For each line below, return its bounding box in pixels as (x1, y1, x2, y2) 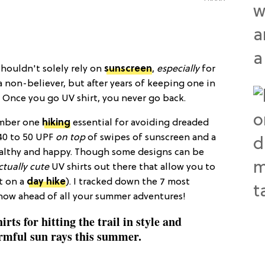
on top (56, 132, 85, 143)
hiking (42, 117, 70, 128)
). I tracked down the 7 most (66, 176, 190, 188)
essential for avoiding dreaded (70, 117, 209, 128)
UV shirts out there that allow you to (49, 161, 215, 173)
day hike (27, 176, 66, 188)
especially (157, 63, 202, 75)
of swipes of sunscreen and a (85, 132, 216, 143)
